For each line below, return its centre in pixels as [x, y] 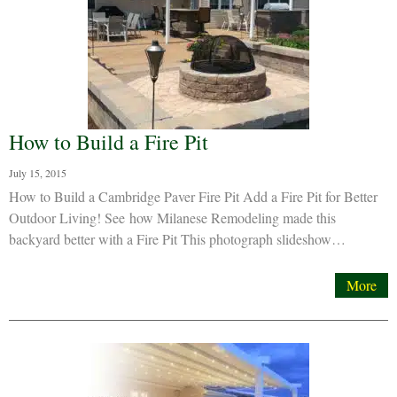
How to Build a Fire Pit [109, 142]
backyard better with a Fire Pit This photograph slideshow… [177, 239]
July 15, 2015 [38, 173]
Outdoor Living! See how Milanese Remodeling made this [172, 218]
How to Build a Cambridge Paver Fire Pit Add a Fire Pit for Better [193, 196]
